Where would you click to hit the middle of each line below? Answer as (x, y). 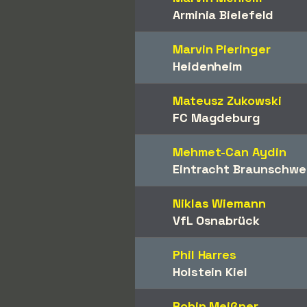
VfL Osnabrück (216, 220)
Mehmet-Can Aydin (230, 152)
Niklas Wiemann (219, 203)
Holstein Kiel (210, 272)
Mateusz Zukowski (227, 100)
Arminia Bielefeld (223, 15)
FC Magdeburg (217, 118)
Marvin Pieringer (222, 49)
